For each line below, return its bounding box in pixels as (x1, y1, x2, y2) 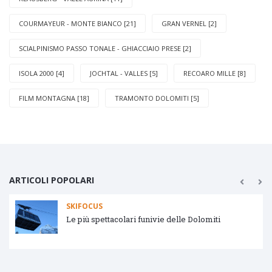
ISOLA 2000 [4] (19, 68, 64, 78)
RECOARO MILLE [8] (183, 68, 246, 78)
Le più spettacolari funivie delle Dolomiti (66, 214, 220, 225)
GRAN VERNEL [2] (161, 18, 217, 28)
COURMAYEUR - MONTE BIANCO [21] (19, 18, 136, 28)
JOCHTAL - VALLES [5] (90, 68, 158, 78)
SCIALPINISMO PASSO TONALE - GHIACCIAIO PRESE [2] (19, 43, 191, 53)
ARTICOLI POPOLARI (9, 174, 94, 186)
